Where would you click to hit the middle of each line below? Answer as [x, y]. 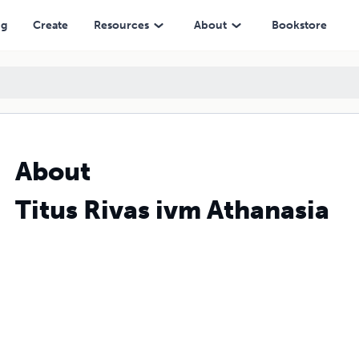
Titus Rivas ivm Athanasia [172, 210]
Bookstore [299, 25]
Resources [121, 25]
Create [50, 25]
